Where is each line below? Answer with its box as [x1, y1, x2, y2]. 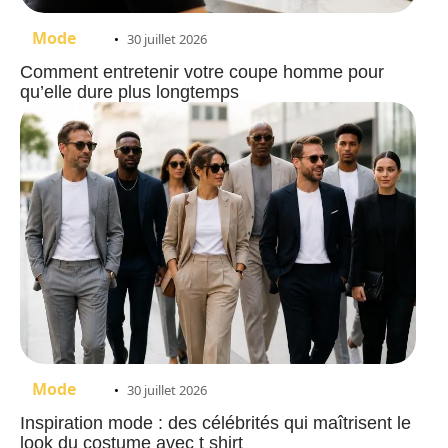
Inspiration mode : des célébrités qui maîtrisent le [20, 412, 411, 433]
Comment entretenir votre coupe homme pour [20, 62, 384, 83]
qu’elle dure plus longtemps [20, 82, 239, 103]
